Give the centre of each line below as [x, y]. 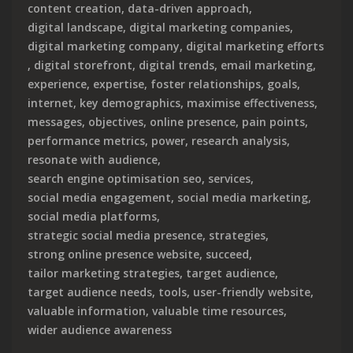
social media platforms [92, 216]
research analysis [239, 140]
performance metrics [86, 140]
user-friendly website [252, 292]
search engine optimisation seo [115, 178]
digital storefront [83, 65]
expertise [119, 84]
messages [55, 121]
